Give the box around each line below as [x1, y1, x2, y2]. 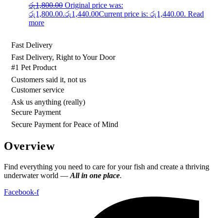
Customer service [11, 86, 64, 94]
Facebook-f [4, 188, 39, 197]
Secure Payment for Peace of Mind [11, 120, 118, 129]
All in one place [70, 171, 120, 180]
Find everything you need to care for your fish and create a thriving [4, 163, 209, 171]
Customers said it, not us [11, 75, 86, 84]
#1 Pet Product [11, 63, 56, 72]
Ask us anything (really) [11, 98, 85, 107]
